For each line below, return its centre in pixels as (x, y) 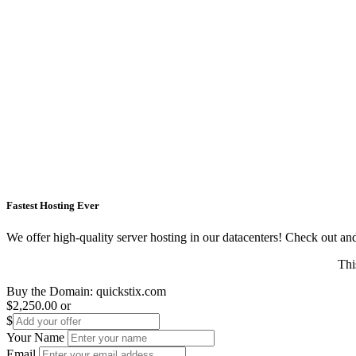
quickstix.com (131, 291)
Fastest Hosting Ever (53, 206)
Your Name (35, 337)
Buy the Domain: (51, 291)
